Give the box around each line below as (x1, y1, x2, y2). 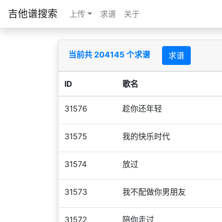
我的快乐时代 (122, 131, 170, 141)
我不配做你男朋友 (122, 187, 186, 197)
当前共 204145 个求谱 (68, 50, 152, 60)
